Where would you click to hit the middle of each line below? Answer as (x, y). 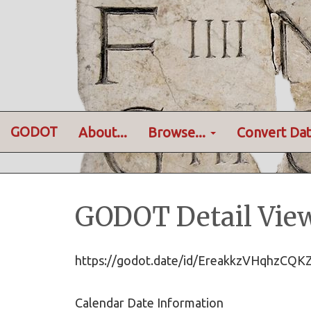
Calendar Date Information (149, 303)
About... (103, 132)
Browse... (178, 132)
